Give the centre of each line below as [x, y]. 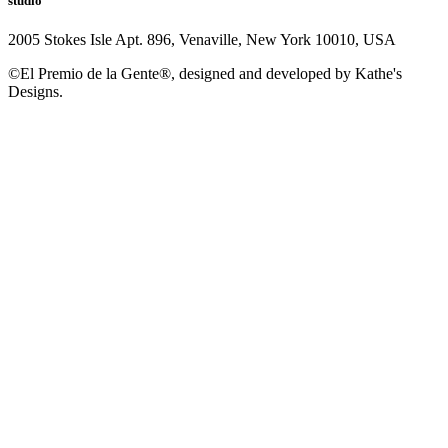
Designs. [35, 92]
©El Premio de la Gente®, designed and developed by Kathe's [205, 74]
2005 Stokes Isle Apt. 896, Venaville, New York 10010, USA [202, 40]
